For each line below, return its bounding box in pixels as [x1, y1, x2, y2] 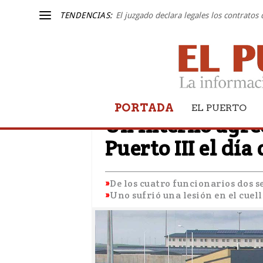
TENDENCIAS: [60, 11, 113, 20]
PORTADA [114, 100, 174, 114]
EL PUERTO [191, 102, 247, 113]
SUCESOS [104, 101, 148, 114]
